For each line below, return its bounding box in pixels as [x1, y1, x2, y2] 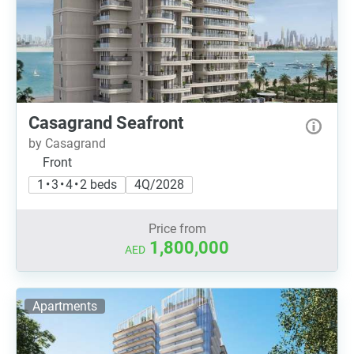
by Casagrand [28, 136, 106, 151]
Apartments [32, 299, 97, 314]
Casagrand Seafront [28, 113, 183, 133]
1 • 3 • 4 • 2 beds [37, 177, 117, 192]
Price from [148, 221, 206, 236]
